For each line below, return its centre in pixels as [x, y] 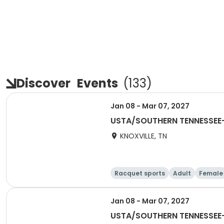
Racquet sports [140, 173]
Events [97, 83]
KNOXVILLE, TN [143, 136]
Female [211, 173]
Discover [45, 83]
